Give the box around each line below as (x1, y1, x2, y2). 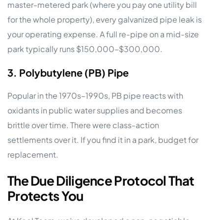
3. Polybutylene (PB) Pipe (7, 66, 129, 79)
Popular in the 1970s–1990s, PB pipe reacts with (7, 90, 183, 101)
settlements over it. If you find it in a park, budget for (7, 135, 198, 145)
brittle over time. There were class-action (7, 120, 159, 131)
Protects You (7, 187, 83, 204)
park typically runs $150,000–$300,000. (7, 44, 163, 55)
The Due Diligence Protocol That (7, 172, 194, 189)
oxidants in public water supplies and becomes (7, 105, 182, 116)
